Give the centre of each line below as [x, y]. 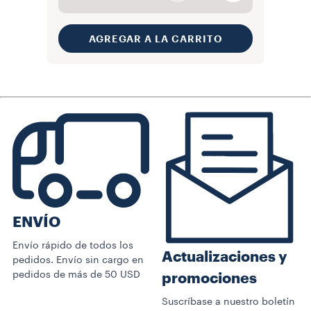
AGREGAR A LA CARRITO [155, 39]
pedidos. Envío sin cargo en [78, 261]
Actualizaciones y [225, 257]
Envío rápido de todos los [73, 246]
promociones [209, 278]
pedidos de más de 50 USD [76, 275]
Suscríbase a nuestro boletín [228, 302]
